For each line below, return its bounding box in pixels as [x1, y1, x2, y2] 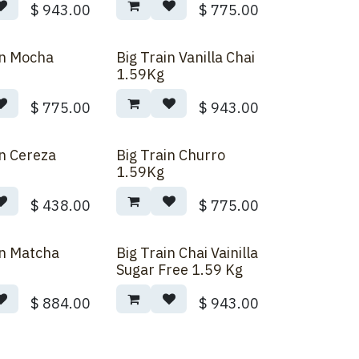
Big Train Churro [115, 146, 225, 164]
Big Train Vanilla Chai [115, 48, 255, 67]
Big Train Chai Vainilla [115, 244, 258, 262]
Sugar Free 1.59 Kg [115, 260, 243, 279]
